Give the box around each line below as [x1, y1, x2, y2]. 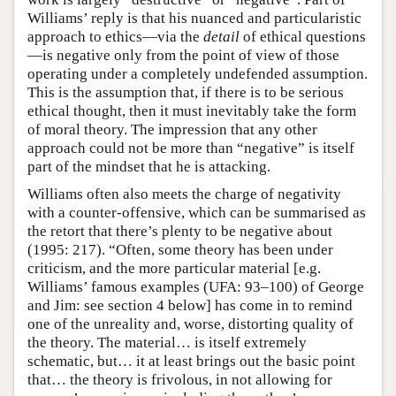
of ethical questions [240, 27, 366, 45]
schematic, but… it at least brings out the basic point [27, 352, 355, 369]
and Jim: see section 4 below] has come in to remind [27, 296, 353, 314]
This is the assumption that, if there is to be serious [27, 83, 344, 101]
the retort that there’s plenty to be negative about [27, 222, 332, 240]
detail [203, 27, 240, 45]
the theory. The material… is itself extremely [27, 333, 307, 351]
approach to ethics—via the [27, 27, 203, 45]
